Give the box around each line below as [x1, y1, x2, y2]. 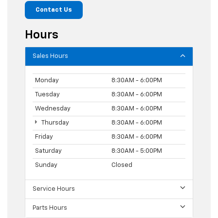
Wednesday [35, 105, 71, 112]
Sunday [35, 162, 57, 168]
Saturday [35, 147, 62, 154]
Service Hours [33, 185, 75, 192]
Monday [35, 77, 59, 84]
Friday [35, 133, 53, 140]
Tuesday [35, 91, 60, 98]
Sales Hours [33, 53, 68, 59]
